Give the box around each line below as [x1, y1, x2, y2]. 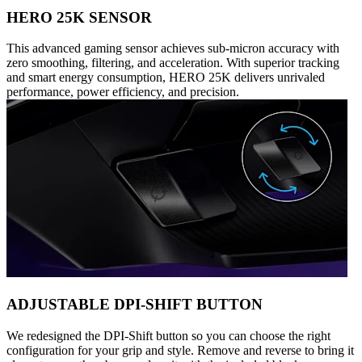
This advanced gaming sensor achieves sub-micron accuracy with [6, 41, 339, 56]
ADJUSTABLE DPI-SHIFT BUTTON [6, 296, 263, 314]
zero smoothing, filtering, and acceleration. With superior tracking [6, 56, 339, 70]
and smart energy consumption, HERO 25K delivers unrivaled [6, 70, 325, 85]
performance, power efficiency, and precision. [6, 85, 239, 99]
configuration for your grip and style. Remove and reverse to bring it [6, 343, 354, 357]
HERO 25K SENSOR [6, 8, 152, 26]
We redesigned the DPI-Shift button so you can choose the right [6, 328, 330, 343]
